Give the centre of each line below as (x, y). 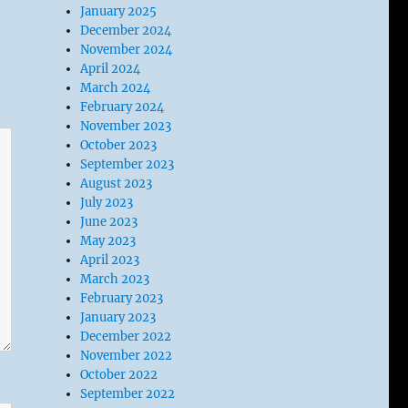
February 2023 (122, 298)
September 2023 (127, 164)
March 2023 (115, 279)
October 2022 (119, 375)
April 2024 (111, 69)
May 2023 (108, 241)
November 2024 (127, 50)
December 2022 (126, 337)
